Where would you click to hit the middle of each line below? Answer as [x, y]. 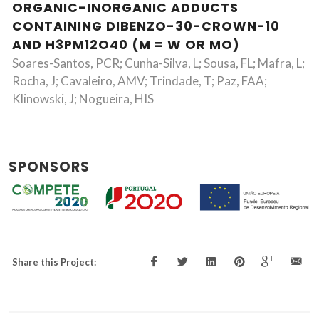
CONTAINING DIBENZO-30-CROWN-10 [146, 26]
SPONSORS [49, 167]
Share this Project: [54, 262]
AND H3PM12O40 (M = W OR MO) [126, 45]
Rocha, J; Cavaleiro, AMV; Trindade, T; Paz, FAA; [140, 81]
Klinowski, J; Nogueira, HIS [83, 99]
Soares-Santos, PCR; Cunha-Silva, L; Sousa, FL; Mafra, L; [158, 63]
